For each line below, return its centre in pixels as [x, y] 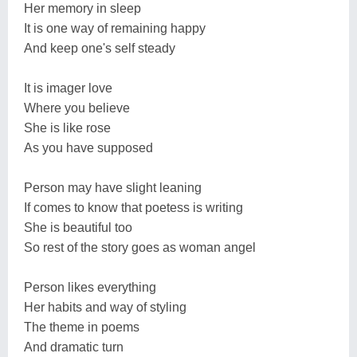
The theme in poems [82, 327]
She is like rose [67, 127]
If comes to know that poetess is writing [133, 207]
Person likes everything [90, 287]
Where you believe [77, 108]
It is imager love [68, 88]
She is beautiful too [78, 227]
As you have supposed [88, 147]
